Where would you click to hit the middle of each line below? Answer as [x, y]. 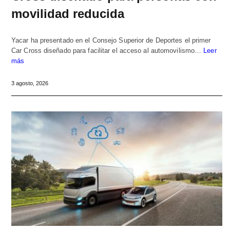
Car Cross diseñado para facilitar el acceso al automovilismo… [108, 50]
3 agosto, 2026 [30, 83]
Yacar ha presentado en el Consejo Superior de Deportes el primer [111, 40]
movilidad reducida [68, 13]
